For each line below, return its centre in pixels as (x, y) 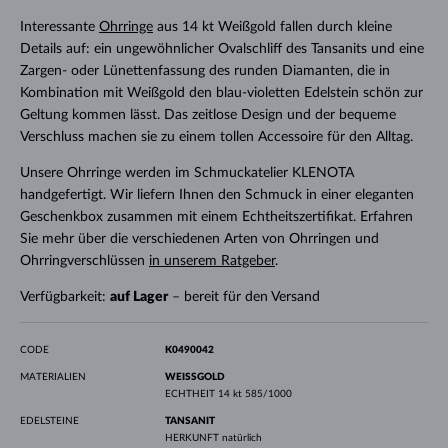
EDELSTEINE (49, 420)
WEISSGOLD (190, 376)
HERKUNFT (193, 437)
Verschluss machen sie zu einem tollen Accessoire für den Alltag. (216, 136)
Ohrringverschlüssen (84, 260)
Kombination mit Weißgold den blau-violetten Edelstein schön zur (221, 92)
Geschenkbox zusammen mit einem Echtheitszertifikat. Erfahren (216, 216)
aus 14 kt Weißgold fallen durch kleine (272, 26)
